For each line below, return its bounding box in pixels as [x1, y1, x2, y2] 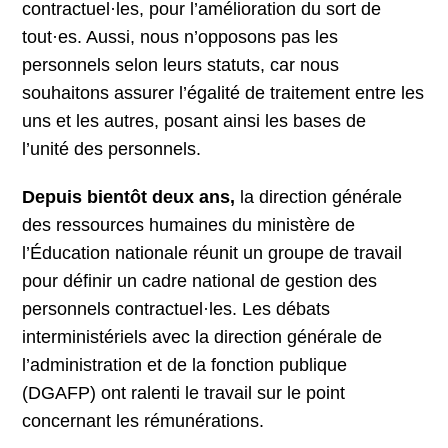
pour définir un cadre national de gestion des [22, 271, 378, 292]
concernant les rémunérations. [22, 411, 265, 432]
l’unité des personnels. [22, 139, 202, 160]
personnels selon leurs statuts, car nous [22, 55, 340, 76]
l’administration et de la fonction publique [22, 355, 348, 376]
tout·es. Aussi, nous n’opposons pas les [22, 27, 339, 48]
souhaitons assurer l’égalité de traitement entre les [22, 83, 425, 104]
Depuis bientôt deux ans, [22, 187, 236, 208]
